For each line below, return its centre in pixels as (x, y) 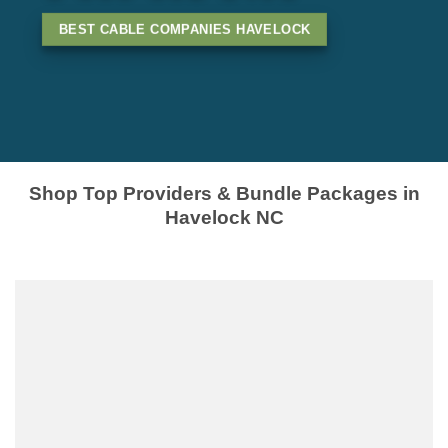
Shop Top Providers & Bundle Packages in (224, 193)
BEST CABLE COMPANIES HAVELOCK (184, 30)
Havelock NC (224, 217)
